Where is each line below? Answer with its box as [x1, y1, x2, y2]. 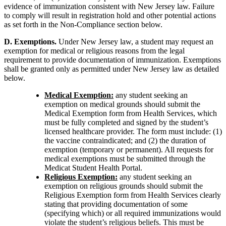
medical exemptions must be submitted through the [44, 154, 205, 163]
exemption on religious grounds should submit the [44, 181, 203, 190]
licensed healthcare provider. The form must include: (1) [44, 127, 222, 136]
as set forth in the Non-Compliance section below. [4, 20, 162, 29]
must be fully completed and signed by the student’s [44, 118, 208, 127]
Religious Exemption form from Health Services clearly [44, 190, 221, 199]
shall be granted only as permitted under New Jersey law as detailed [4, 64, 219, 73]
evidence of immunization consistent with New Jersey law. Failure [4, 2, 214, 11]
